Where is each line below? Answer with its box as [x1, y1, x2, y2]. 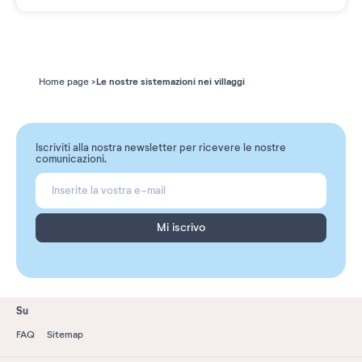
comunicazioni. [36, 153, 107, 166]
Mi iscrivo [157, 221, 205, 235]
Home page [39, 76, 89, 88]
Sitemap [47, 329, 83, 341]
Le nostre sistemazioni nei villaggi [96, 75, 245, 89]
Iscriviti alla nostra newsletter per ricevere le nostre [36, 141, 286, 155]
